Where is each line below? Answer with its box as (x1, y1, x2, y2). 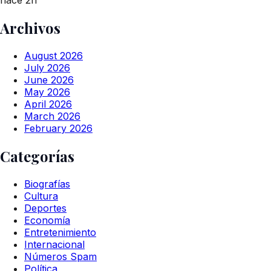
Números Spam (24, 250, 97, 263)
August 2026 (24, 49, 83, 62)
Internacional (24, 238, 85, 250)
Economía (24, 214, 70, 226)
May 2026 (24, 85, 70, 98)
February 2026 (24, 122, 93, 134)
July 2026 (24, 61, 70, 74)
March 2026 (24, 109, 80, 122)
